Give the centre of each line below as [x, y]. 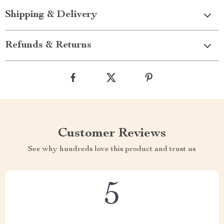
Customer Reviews [112, 134]
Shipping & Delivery [51, 15]
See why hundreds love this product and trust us [112, 150]
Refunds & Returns [48, 46]
